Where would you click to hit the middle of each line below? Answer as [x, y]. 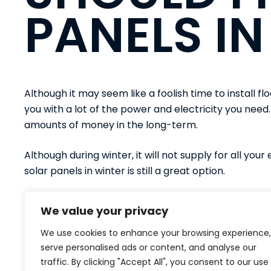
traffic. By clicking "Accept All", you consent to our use [155, 262]
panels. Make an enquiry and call [107, 217]
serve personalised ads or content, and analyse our [149, 247]
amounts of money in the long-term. [111, 125]
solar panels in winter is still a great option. [125, 171]
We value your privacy [104, 211]
